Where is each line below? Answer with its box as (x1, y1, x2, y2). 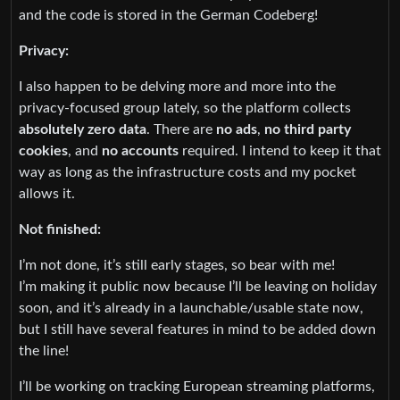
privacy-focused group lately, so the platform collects (19, 101, 351, 116)
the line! (19, 344, 69, 359)
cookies (19, 144, 68, 159)
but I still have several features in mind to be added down (19, 322, 376, 337)
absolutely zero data (19, 122, 146, 137)
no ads (216, 122, 257, 137)
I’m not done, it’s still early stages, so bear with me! (19, 258, 335, 273)
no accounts (102, 144, 179, 159)
